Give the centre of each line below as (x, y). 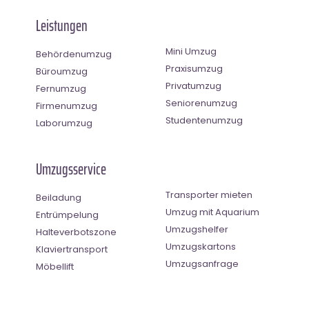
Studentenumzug (204, 120)
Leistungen (62, 26)
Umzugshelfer (197, 229)
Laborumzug (64, 123)
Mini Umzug (191, 51)
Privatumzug (193, 86)
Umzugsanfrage (202, 263)
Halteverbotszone (76, 232)
